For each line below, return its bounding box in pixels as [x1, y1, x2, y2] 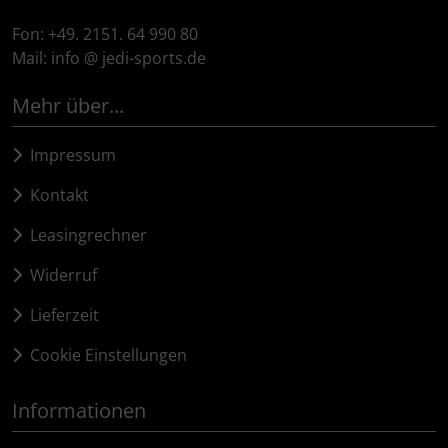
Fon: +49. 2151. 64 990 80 [12, 22, 198, 45]
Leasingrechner [22, 223, 147, 246]
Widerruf [22, 263, 97, 286]
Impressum [22, 143, 116, 166]
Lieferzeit [22, 303, 99, 326]
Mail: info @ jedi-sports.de [12, 46, 206, 69]
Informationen [12, 396, 146, 424]
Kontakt [22, 183, 89, 206]
